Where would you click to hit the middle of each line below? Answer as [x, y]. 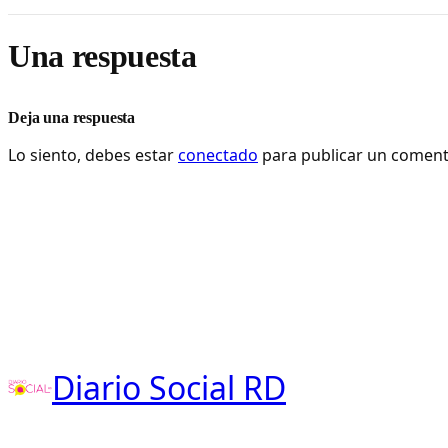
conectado [218, 154]
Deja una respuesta [72, 117]
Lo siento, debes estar [93, 154]
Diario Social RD [169, 387]
